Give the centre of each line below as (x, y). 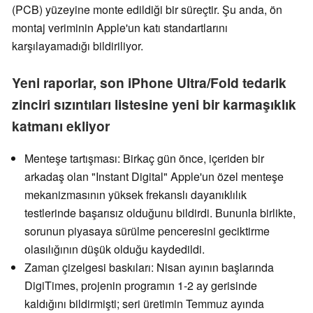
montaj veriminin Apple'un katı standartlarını (120, 28)
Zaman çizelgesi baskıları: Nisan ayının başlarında (149, 268)
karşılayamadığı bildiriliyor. (78, 46)
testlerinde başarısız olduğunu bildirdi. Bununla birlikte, (160, 213)
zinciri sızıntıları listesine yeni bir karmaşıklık (154, 104)
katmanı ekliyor (61, 126)
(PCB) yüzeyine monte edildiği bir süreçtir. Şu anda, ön (147, 10)
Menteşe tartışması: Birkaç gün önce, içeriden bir (144, 159)
